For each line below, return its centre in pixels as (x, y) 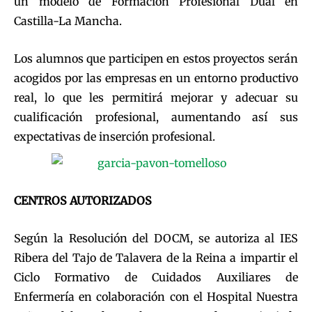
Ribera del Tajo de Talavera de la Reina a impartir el (156, 258)
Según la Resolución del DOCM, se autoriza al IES (156, 239)
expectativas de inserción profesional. (115, 137)
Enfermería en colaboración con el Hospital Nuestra (156, 297)
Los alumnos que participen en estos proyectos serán (156, 59)
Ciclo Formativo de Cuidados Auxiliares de (156, 278)
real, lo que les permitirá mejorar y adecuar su (156, 98)
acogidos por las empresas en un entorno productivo (156, 78)
